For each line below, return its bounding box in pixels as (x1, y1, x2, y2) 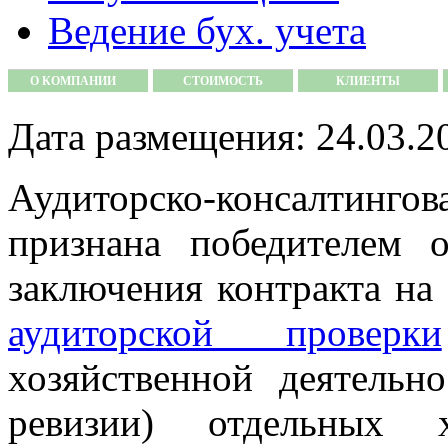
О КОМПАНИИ (30, 73, 116, 88)
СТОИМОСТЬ (183, 73, 263, 88)
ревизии (8, 401, 141, 444)
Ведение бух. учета (48, 9, 366, 52)
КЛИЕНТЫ (336, 73, 400, 88)
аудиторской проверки (8, 311, 442, 354)
